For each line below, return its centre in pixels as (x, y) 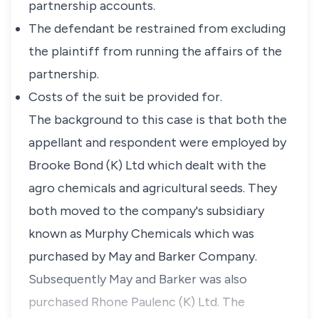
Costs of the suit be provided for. (125, 97)
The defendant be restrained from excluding (157, 28)
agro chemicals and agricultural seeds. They (153, 188)
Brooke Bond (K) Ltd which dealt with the (147, 165)
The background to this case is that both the (158, 120)
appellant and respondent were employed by (157, 142)
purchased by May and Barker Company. (143, 256)
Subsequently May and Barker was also (138, 279)
